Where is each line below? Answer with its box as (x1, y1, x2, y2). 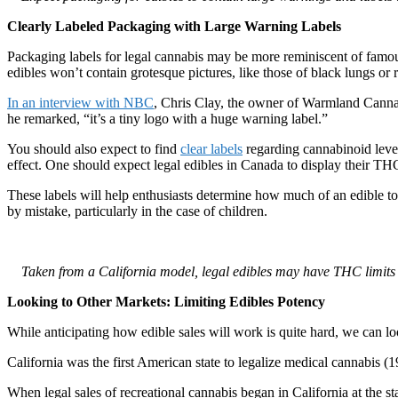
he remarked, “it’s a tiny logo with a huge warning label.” (7, 110, 328, 126)
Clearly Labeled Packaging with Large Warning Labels (7, 18, 341, 34)
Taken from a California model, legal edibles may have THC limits (21, 263, 395, 279)
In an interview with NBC (7, 94, 154, 110)
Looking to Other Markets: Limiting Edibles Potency (7, 293, 325, 309)
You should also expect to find (7, 140, 180, 156)
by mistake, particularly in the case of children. (7, 203, 271, 219)
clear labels (180, 140, 243, 156)
